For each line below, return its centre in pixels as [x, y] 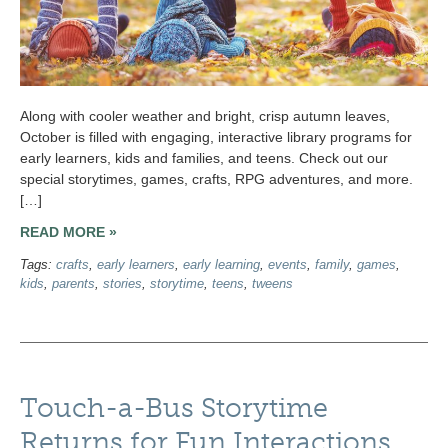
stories [122, 283]
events [287, 264]
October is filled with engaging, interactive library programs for [216, 137]
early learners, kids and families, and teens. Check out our [204, 158]
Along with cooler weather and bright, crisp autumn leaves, [205, 116]
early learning [221, 264]
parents [73, 283]
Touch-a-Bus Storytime [174, 407]
